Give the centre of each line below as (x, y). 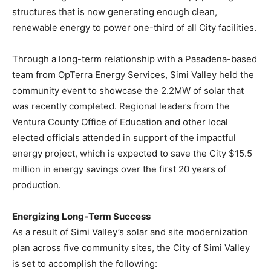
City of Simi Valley (211, 247)
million (26, 169)
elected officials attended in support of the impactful (124, 137)
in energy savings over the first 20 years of (133, 169)
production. (37, 184)
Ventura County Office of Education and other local (120, 122)
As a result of (41, 232)
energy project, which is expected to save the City (120, 153)
